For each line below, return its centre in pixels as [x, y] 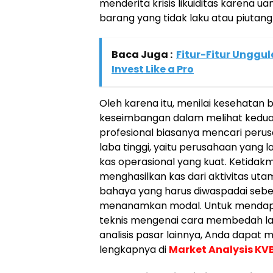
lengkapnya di [134, 250]
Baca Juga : [142, 55]
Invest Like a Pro [153, 69]
